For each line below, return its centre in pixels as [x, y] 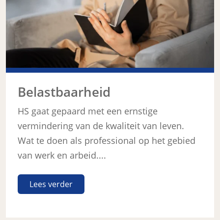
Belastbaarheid [64, 92]
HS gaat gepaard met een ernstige [88, 111]
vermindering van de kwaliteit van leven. [101, 125]
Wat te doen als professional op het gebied [107, 140]
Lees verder [51, 184]
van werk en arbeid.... [62, 155]
